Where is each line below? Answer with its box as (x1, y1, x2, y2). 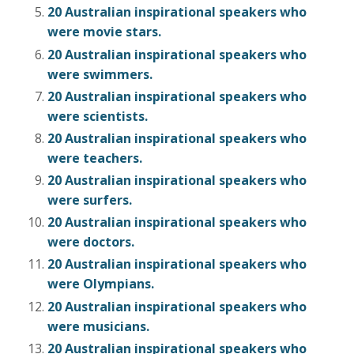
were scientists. (47, 107, 148, 125)
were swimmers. (47, 65, 153, 83)
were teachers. (47, 149, 142, 167)
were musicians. (47, 317, 149, 335)
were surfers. (47, 191, 132, 209)
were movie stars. (47, 23, 161, 41)
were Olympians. (47, 275, 154, 293)
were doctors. (47, 233, 134, 251)
